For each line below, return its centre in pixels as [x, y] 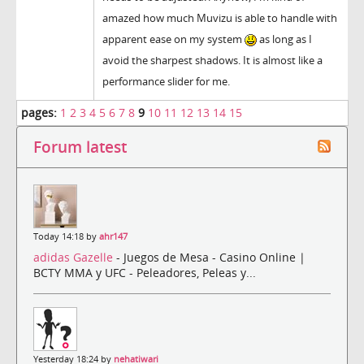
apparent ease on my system [173, 39]
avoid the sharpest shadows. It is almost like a [212, 61]
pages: [39, 113]
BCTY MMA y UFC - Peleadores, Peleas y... [145, 273]
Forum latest [80, 147]
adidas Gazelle [75, 258]
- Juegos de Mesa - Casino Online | [211, 258]
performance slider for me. [166, 82]
